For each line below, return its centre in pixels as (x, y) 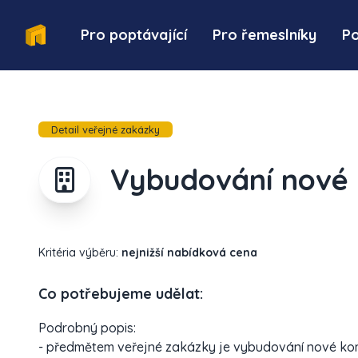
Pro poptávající (134, 35)
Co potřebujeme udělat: (121, 294)
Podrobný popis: (87, 328)
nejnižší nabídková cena (189, 253)
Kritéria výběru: (80, 253)
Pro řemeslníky (265, 35)
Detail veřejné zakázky (105, 129)
